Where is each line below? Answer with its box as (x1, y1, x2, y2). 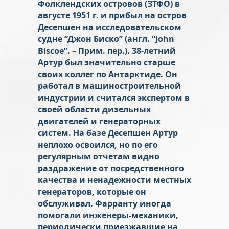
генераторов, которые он (38, 186, 146, 197)
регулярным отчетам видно (38, 150, 159, 162)
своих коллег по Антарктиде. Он (38, 68, 177, 80)
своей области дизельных (38, 103, 151, 115)
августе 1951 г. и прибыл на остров (38, 9, 187, 21)
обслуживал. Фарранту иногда (38, 197, 171, 209)
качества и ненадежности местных (38, 174, 191, 186)
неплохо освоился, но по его (38, 139, 158, 150)
